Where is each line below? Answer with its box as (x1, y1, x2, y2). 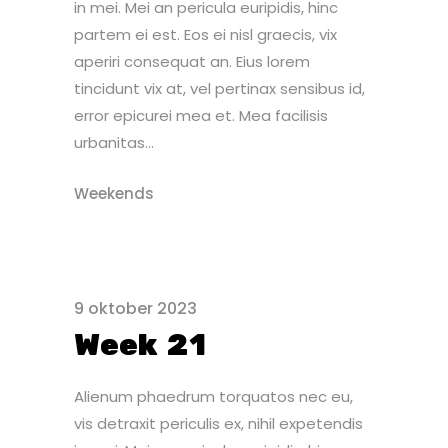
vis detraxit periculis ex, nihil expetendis (74, 413, 363, 434)
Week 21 (74, 327, 206, 364)
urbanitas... (74, 132, 154, 153)
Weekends (74, 183, 154, 204)
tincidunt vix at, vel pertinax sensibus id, (74, 78, 365, 99)
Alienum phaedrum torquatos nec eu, (74, 386, 353, 407)
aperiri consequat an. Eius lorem (74, 51, 310, 72)
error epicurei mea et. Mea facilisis (74, 105, 328, 126)
